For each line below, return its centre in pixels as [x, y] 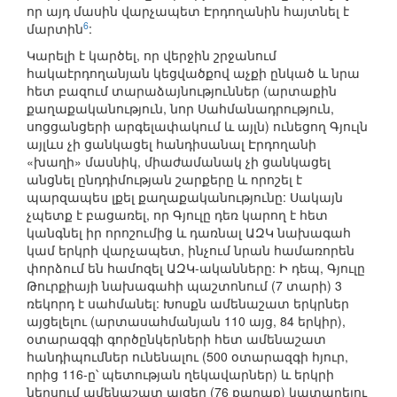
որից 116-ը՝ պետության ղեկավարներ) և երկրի [180, 374]
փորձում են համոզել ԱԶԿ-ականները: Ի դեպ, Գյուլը [196, 268]
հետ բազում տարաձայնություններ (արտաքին [182, 91]
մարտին [55, 29]
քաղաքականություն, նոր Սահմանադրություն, [180, 109]
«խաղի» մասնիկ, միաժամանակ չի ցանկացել [179, 162]
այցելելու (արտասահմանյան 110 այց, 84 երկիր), [186, 321]
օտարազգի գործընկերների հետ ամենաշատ [176, 339]
